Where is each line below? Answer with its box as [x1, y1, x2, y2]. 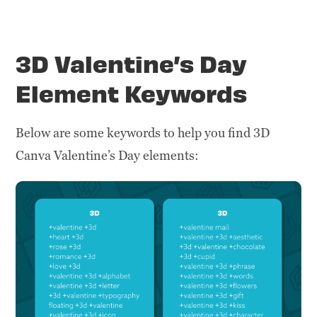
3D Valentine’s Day [16, 47, 248, 78]
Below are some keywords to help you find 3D [16, 124, 270, 141]
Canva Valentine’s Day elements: [16, 146, 200, 163]
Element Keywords [16, 76, 248, 108]
